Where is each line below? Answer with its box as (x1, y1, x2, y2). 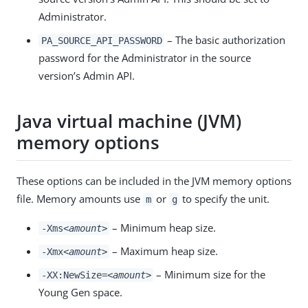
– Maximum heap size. (109, 243, 219, 258)
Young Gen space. (38, 285, 122, 299)
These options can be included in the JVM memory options (16, 173, 291, 188)
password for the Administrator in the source (38, 50, 251, 65)
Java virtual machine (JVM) (16, 109, 241, 134)
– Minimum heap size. (109, 220, 217, 234)
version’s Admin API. (38, 68, 135, 82)
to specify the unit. (179, 191, 270, 206)
